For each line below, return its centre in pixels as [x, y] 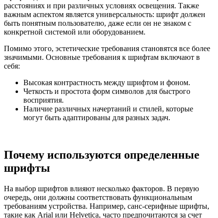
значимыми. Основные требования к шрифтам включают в [102, 57]
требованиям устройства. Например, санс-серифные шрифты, [107, 206]
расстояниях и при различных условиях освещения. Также [101, 6]
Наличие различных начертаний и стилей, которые [108, 109]
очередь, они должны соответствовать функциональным [98, 198]
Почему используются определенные [102, 155]
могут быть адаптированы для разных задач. [97, 118]
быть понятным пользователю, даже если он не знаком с [98, 23]
